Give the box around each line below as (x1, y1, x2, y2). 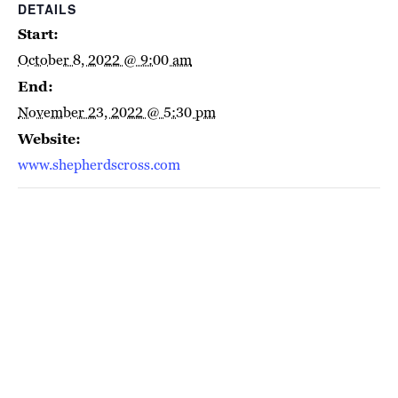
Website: (18, 130, 81, 148)
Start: (18, 25, 59, 44)
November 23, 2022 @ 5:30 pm (18, 103, 216, 122)
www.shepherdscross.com (18, 155, 180, 174)
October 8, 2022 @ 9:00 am (18, 51, 192, 69)
